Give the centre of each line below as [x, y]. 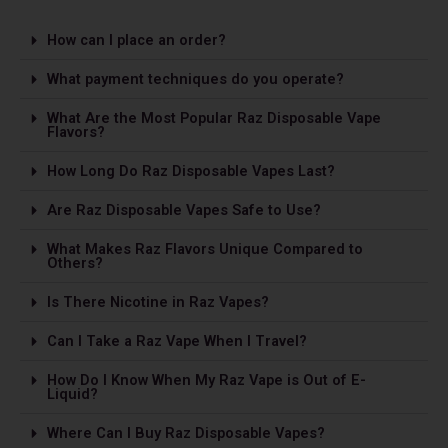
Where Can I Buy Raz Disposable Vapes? [185, 433]
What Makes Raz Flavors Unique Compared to [204, 249]
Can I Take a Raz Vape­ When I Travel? [176, 341]
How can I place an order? [136, 40]
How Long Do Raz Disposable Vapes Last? [190, 171]
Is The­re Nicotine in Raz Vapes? [157, 302]
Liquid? [72, 394]
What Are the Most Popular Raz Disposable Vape [213, 118]
